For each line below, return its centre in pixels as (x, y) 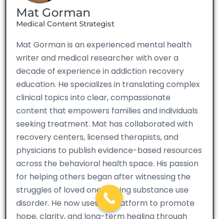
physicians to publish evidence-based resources (109, 150)
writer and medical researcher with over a (97, 58)
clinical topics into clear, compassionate (93, 97)
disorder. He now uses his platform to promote (105, 203)
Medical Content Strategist (65, 23)
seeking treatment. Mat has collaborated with (105, 124)
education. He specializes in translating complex (108, 84)
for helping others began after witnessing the (103, 176)
